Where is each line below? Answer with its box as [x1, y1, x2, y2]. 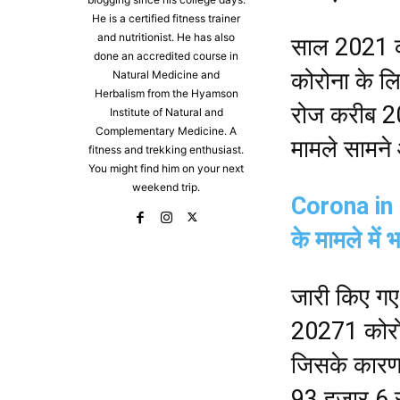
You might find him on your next [88, 162, 244, 176]
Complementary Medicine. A [96, 124, 237, 138]
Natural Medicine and [112, 68, 220, 82]
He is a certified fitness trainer [92, 12, 240, 26]
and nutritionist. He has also [97, 30, 235, 45]
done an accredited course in [94, 49, 238, 63]
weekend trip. [132, 180, 200, 195]
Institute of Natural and [109, 105, 223, 120]
